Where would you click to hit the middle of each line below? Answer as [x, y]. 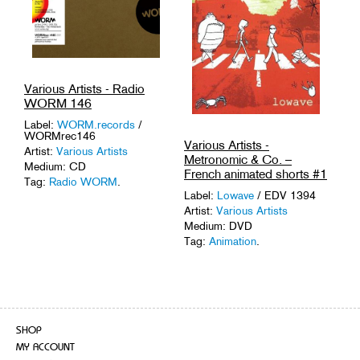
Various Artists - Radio [84, 88]
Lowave [237, 195]
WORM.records [98, 124]
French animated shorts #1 [256, 174]
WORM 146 [58, 103]
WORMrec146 [60, 135]
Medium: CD [55, 166]
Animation [233, 241]
